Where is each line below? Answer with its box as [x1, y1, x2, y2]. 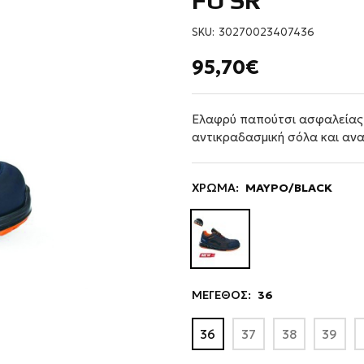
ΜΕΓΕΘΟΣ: [191, 288, 251, 302]
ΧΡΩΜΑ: [191, 180, 239, 195]
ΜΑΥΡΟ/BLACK [245, 180, 332, 195]
